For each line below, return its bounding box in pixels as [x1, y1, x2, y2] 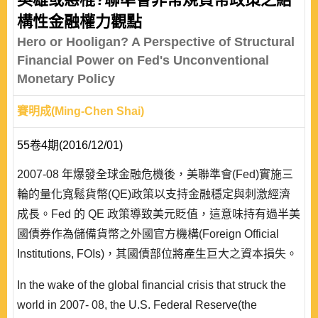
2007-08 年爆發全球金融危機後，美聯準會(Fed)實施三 [17, 168, 293, 180]
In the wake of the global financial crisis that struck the [17, 279, 286, 291]
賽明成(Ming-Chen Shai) [17, 105, 144, 117]
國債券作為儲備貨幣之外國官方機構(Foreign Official [17, 228, 279, 240]
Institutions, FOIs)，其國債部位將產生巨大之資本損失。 [17, 248, 297, 260]
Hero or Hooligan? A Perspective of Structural [17, 35, 295, 49]
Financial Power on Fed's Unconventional [17, 53, 269, 67]
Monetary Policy [17, 72, 115, 86]
